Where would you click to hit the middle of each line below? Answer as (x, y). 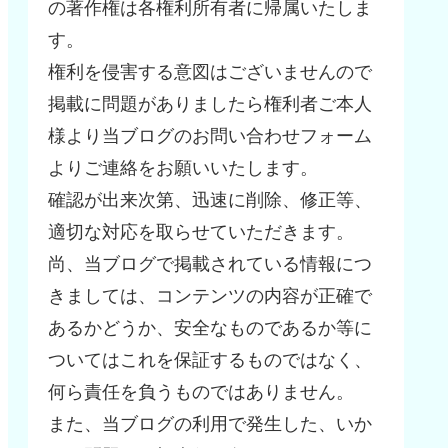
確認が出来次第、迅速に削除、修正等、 (210, 200)
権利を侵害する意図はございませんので (210, 72)
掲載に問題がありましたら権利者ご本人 (210, 104)
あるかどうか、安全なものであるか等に (210, 328)
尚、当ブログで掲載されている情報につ (210, 264)
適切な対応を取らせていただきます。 (201, 232)
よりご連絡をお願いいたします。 (183, 168)
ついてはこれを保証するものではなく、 (210, 360)
